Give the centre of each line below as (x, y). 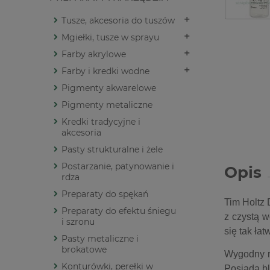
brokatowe (84, 250)
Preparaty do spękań (105, 194)
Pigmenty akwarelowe (109, 88)
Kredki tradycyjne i (101, 122)
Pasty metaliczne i (100, 239)
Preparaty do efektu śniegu (119, 211)
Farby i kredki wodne (105, 71)
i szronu (78, 222)
